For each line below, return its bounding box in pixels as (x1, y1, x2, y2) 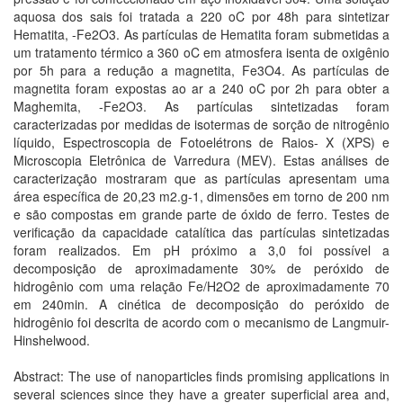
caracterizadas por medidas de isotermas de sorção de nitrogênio (13, 115, 390, 133)
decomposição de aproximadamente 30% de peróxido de (13, 259, 390, 277)
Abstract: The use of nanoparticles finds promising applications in (13, 367, 390, 385)
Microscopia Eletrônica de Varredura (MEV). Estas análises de (13, 151, 390, 169)
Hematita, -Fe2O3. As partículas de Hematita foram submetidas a (13, 25, 390, 43)
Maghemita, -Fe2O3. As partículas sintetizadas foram (13, 97, 390, 115)
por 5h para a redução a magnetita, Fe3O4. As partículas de (13, 61, 390, 79)
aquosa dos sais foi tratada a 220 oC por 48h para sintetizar (13, 7, 390, 25)
